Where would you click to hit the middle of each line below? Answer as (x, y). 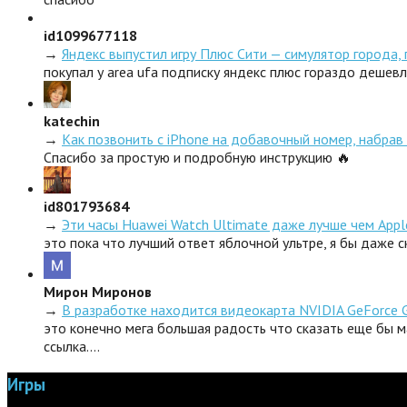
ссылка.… (72, 347)
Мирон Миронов (98, 292)
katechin (72, 121)
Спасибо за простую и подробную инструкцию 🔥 (197, 158)
